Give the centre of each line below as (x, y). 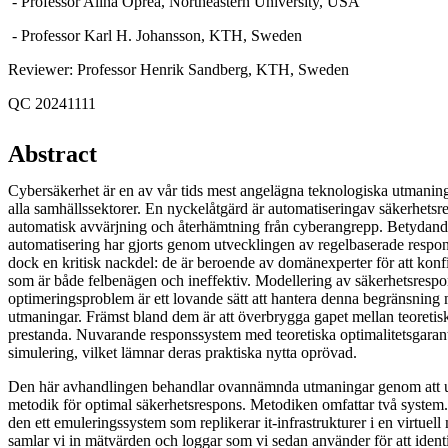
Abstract (52, 153)
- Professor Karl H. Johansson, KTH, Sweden (155, 35)
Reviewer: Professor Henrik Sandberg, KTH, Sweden (178, 69)
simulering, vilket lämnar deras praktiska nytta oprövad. (182, 352)
